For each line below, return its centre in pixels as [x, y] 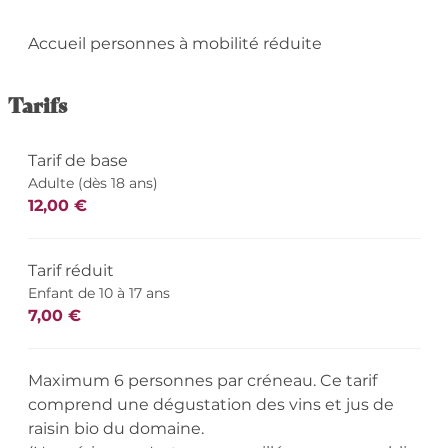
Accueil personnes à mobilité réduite [174, 44]
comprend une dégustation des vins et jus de [210, 405]
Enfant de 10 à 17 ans [98, 293]
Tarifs [37, 105]
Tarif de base [77, 161]
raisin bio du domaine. [115, 429]
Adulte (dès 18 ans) [92, 183]
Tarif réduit [70, 271]
